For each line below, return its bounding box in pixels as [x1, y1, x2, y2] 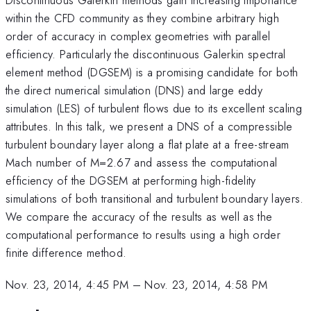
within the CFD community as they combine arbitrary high [6, 9, 280, 26]
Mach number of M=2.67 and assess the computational [6, 153, 278, 171]
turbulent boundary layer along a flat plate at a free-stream [6, 135, 289, 153]
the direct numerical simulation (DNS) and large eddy [6, 81, 263, 99]
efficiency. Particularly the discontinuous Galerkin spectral [6, 45, 286, 62]
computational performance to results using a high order [6, 226, 281, 243]
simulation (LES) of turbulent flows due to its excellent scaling [6, 99, 302, 117]
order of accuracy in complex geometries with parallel [6, 27, 271, 44]
